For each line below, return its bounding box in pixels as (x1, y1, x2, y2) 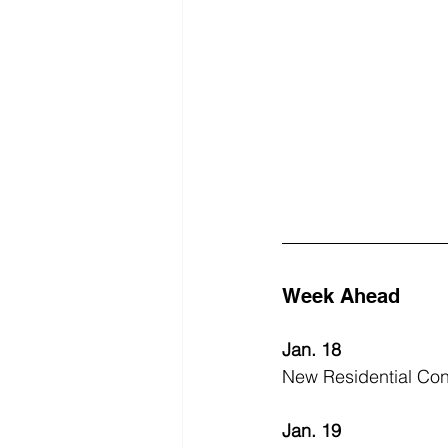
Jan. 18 (282, 338, 341, 362)
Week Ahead (282, 284, 400, 309)
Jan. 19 (282, 419, 341, 443)
